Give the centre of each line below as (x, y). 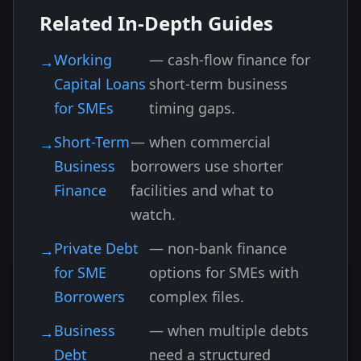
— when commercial (200, 142)
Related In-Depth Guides (156, 23)
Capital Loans (100, 84)
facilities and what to (202, 190)
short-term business (219, 84)
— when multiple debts (229, 330)
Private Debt (96, 248)
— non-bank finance (218, 248)
